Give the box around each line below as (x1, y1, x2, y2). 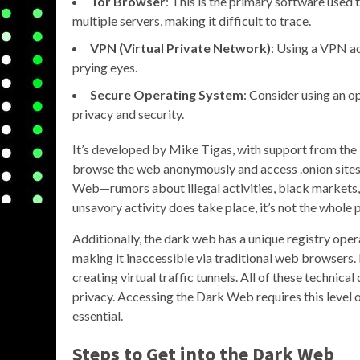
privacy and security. (72, 106, 184, 122)
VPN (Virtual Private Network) (90, 40, 271, 56)
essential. (72, 308, 123, 324)
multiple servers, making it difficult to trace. (72, 13, 311, 29)
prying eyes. (72, 59, 137, 76)
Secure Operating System (90, 87, 243, 103)
